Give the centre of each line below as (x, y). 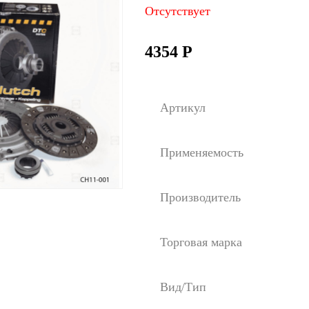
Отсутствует (178, 11)
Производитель (200, 197)
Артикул (183, 108)
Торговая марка (201, 242)
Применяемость (202, 152)
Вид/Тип (183, 287)
